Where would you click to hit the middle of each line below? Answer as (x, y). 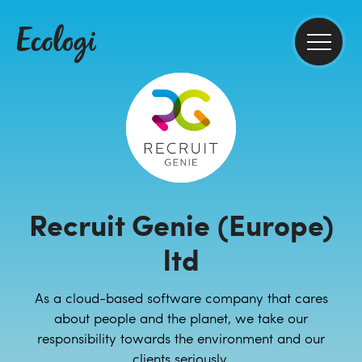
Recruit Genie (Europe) (181, 224)
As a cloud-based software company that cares (181, 298)
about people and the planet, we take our (181, 318)
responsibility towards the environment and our (181, 338)
